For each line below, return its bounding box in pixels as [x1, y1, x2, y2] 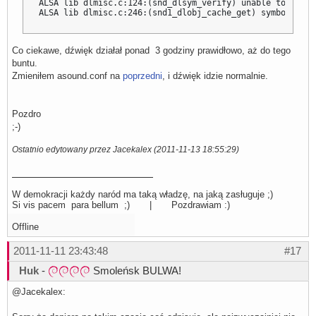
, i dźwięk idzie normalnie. [162, 70, 268, 81]
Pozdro [12, 108, 41, 119]
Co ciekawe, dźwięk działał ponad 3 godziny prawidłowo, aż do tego [12, 44, 291, 56]
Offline [12, 221, 39, 232]
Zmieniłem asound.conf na [12, 70, 123, 81]
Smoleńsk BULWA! [90, 264, 181, 276]
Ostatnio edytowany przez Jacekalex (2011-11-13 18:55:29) [12, 144, 239, 154]
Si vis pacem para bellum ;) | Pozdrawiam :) [12, 199, 230, 210]
